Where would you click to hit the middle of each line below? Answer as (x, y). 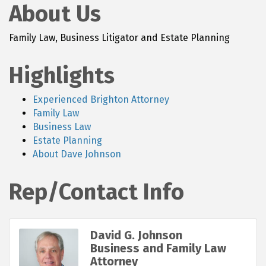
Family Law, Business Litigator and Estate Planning (119, 37)
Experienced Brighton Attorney (101, 99)
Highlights (62, 75)
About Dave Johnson (77, 154)
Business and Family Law (158, 248)
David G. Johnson (136, 235)
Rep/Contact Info (96, 191)
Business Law (62, 126)
